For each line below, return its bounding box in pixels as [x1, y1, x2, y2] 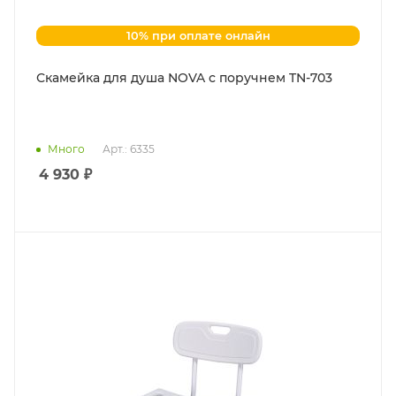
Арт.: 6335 [103, 142, 155, 156]
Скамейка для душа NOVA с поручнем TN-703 [36, 70, 332, 87]
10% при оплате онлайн [126, 28, 270, 42]
